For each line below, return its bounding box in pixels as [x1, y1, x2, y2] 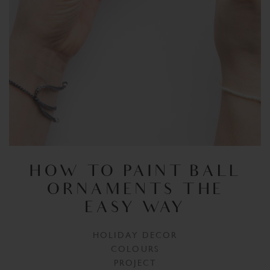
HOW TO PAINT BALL [29, 163, 241, 182]
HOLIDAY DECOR [92, 230, 178, 240]
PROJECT [113, 257, 157, 268]
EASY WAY [84, 199, 186, 218]
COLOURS [111, 243, 159, 254]
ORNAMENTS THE [46, 181, 224, 200]
